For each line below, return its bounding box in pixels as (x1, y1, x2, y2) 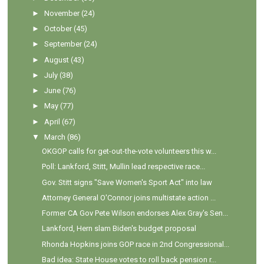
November (44, 8, 80, 18)
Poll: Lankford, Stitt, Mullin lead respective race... (41, 162, 205, 171)
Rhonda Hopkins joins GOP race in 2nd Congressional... (41, 239, 229, 249)
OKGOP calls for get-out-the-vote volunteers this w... (41, 147, 216, 156)
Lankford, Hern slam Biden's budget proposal (41, 224, 196, 233)
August (44, 55, 70, 64)
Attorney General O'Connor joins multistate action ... (41, 193, 216, 202)
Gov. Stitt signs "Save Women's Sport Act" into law (41, 177, 212, 187)
